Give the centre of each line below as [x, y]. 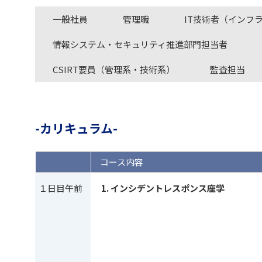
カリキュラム [76, 128]
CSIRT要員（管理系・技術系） [114, 69]
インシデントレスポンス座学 [168, 188]
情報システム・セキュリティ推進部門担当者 [140, 44]
